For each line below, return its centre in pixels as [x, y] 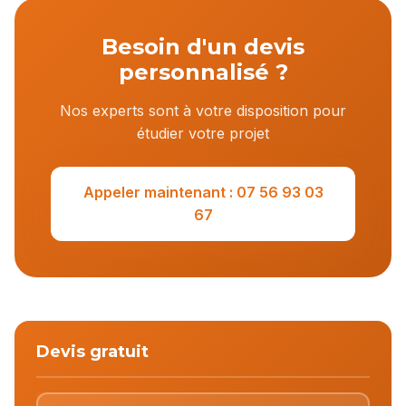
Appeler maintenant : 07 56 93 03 [203, 192]
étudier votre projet [203, 133]
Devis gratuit [92, 352]
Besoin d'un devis [203, 47]
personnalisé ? [203, 72]
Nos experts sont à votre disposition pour [203, 111]
